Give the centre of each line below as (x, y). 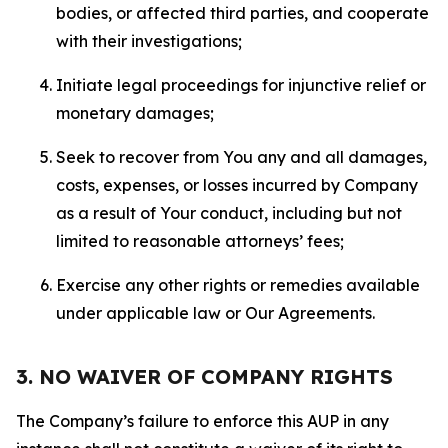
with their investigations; (149, 41)
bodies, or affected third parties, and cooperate (242, 13)
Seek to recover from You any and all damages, (241, 157)
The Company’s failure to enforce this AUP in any (202, 421)
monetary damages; (135, 113)
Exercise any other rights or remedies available (238, 285)
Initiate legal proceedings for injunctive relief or (241, 85)
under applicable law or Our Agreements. (215, 313)
